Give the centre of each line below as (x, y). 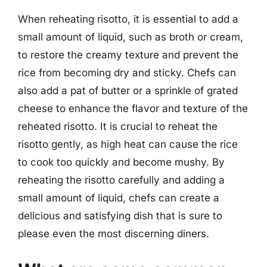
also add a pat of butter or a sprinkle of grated (128, 90)
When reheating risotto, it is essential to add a (128, 19)
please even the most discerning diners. (114, 233)
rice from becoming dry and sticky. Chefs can (127, 72)
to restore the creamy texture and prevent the (128, 55)
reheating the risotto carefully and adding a (121, 180)
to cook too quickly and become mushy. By (121, 162)
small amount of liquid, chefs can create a (119, 198)
